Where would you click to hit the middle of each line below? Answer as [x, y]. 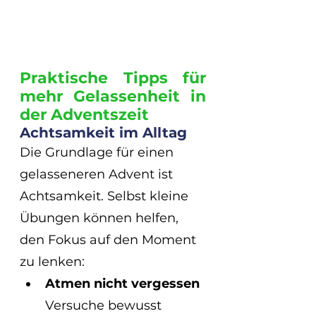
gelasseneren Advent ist [98, 174]
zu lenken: [52, 261]
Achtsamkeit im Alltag [103, 132]
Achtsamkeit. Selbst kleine [106, 196]
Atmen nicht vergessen [122, 283]
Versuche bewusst [105, 305]
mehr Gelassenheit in [113, 96]
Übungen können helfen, [101, 218]
